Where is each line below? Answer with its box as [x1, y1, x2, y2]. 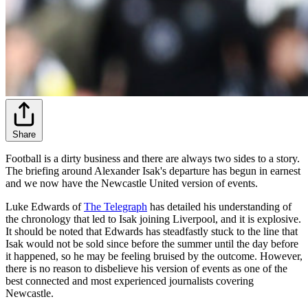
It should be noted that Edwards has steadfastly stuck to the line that [5, 225, 298, 237]
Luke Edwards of [5, 200, 84, 212]
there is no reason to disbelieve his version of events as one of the [5, 262, 287, 274]
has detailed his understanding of [147, 200, 291, 212]
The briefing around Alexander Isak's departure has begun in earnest [5, 164, 300, 177]
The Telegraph [84, 200, 147, 212]
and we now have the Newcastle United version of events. [5, 177, 258, 189]
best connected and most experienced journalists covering [5, 274, 254, 287]
